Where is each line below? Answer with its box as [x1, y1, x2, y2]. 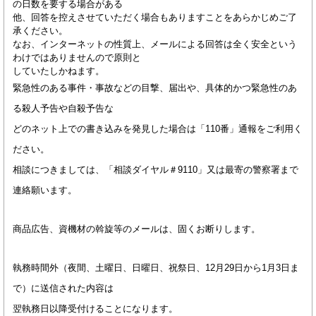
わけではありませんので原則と [13, 52, 141, 63]
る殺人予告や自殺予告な [13, 103, 114, 114]
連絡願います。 [13, 185, 77, 196]
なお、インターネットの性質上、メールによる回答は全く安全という [13, 39, 297, 50]
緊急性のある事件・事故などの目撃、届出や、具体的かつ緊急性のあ [13, 83, 297, 94]
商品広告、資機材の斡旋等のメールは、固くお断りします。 [13, 223, 260, 234]
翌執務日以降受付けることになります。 [13, 303, 178, 314]
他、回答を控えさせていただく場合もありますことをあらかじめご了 [13, 12, 297, 23]
